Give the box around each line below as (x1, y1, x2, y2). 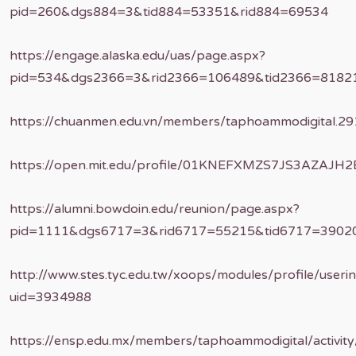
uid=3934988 (10, 289, 91, 305)
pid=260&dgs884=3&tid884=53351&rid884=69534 (10, 4, 328, 20)
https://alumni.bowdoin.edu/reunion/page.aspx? (10, 201, 300, 217)
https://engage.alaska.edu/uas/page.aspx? (10, 48, 265, 64)
